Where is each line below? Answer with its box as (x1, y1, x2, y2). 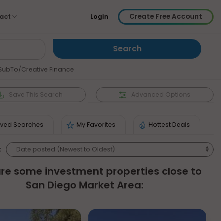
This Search (26, 90, 63, 99)
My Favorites (76, 120, 116, 129)
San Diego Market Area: (26, 178, 144, 192)
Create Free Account (129, 11, 202, 21)
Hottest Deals (148, 120, 190, 129)
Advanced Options (131, 90, 191, 99)
